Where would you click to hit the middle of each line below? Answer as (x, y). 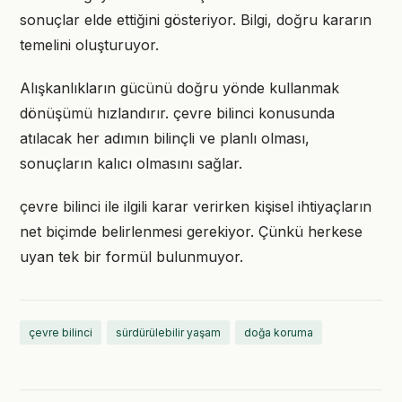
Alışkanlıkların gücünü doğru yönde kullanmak (179, 88)
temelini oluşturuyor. (89, 45)
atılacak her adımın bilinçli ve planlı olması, (165, 138)
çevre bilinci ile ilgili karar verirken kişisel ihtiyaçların (196, 206)
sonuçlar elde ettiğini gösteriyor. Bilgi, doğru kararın (196, 20)
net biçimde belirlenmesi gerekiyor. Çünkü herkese (191, 232)
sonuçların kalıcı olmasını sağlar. (131, 163)
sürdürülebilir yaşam (168, 332)
